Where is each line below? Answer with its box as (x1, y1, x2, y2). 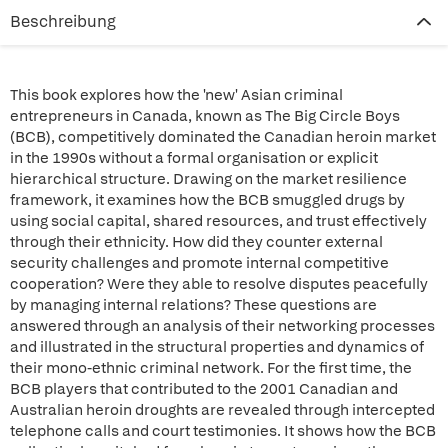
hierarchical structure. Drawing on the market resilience (10, 169, 407, 189)
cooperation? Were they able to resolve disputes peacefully (10, 274, 428, 294)
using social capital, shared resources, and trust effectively (10, 211, 427, 231)
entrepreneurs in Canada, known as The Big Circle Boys (10, 106, 400, 126)
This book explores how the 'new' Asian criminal (10, 85, 343, 105)
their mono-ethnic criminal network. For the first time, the (10, 358, 412, 378)
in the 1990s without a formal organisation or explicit (10, 148, 378, 168)
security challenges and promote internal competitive (10, 253, 389, 273)
